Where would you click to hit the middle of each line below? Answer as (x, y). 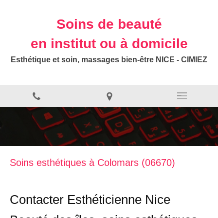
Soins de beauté (109, 24)
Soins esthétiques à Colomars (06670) (92, 163)
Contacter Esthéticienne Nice (90, 200)
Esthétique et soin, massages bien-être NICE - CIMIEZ (109, 60)
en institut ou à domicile (109, 44)
